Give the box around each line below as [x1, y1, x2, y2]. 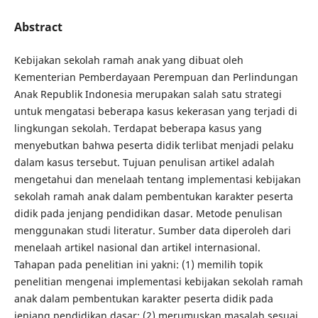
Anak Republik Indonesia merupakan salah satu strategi [13, 87, 282, 101]
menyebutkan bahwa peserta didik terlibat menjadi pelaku [13, 138, 294, 152]
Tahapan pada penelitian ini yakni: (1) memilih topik [13, 257, 263, 271]
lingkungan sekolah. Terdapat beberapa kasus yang [13, 121, 262, 135]
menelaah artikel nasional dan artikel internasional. [13, 240, 261, 254]
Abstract [13, 18, 62, 35]
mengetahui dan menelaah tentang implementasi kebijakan [13, 172, 301, 186]
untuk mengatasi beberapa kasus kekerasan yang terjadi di [13, 104, 297, 118]
